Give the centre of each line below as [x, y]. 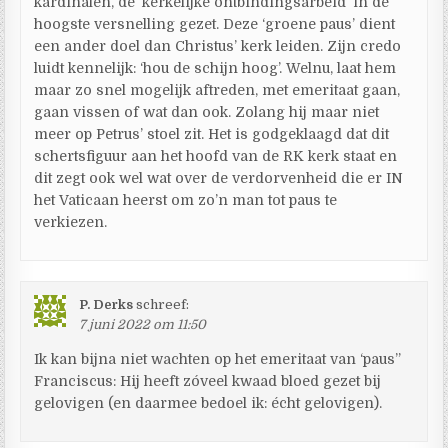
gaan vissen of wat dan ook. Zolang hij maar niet [207, 111]
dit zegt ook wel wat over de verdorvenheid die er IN [219, 177]
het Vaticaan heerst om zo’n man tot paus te [186, 199]
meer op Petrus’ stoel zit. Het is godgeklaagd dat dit [212, 133]
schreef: [163, 304]
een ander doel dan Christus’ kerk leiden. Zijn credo [218, 45]
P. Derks [106, 304]
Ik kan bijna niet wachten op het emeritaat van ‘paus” [218, 358]
